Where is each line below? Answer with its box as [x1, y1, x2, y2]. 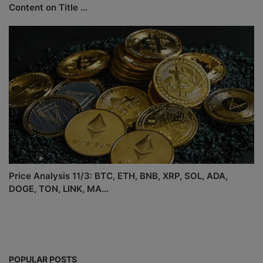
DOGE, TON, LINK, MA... [9, 183, 109, 195]
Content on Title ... [9, 1, 87, 13]
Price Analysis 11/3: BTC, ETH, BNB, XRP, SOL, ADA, [9, 170, 228, 182]
